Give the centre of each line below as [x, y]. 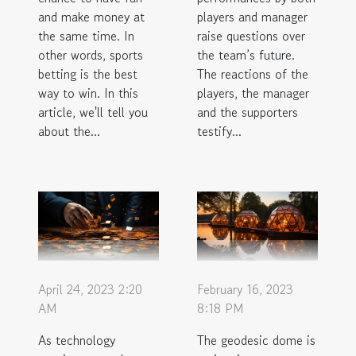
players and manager [252, 17]
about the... [69, 132]
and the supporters [248, 112]
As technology [77, 340]
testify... [219, 132]
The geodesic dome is [256, 340]
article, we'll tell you [93, 112]
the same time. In [86, 36]
